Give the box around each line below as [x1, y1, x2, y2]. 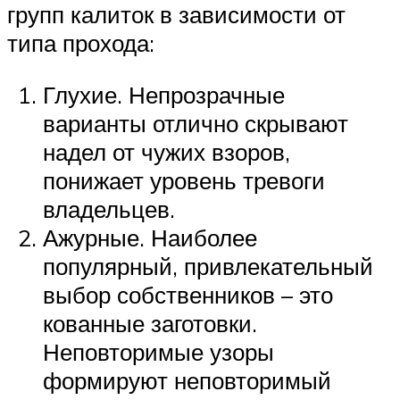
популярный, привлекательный [43, 251, 373, 280]
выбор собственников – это [43, 279, 333, 309]
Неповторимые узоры [43, 337, 274, 366]
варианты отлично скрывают [43, 108, 348, 137]
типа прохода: [7, 29, 154, 58]
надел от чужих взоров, [43, 137, 290, 166]
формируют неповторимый [43, 365, 331, 395]
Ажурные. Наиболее [43, 222, 257, 252]
